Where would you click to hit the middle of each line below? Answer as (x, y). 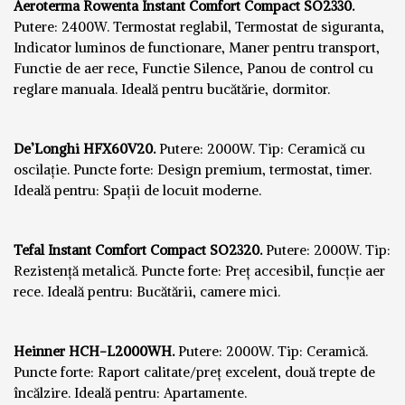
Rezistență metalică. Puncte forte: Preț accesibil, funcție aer (199, 271)
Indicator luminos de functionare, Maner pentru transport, (197, 48)
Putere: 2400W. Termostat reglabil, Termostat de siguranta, (199, 27)
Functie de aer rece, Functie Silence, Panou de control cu (193, 69)
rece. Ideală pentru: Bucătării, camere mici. (147, 292)
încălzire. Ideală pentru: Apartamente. (130, 393)
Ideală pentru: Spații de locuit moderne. (137, 191)
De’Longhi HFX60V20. (86, 149)
